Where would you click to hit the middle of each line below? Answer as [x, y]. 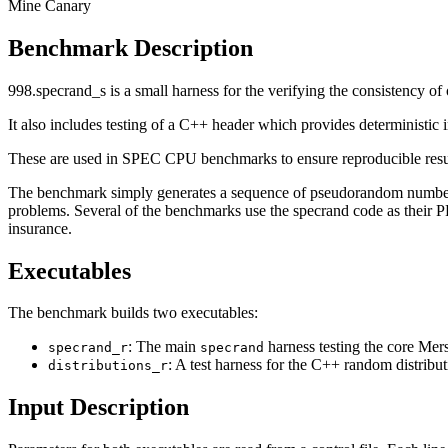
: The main [164, 347]
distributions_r [108, 366]
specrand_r [88, 348]
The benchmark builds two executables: [133, 313]
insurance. [40, 228]
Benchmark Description [130, 47]
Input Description [98, 407]
